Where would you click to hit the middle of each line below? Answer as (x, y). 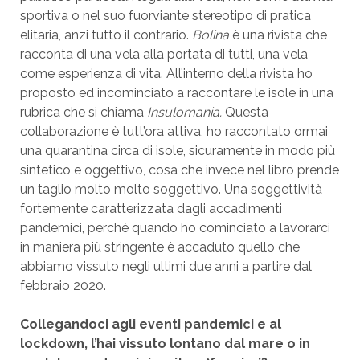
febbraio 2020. (63, 286)
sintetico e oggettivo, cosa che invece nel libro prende (179, 170)
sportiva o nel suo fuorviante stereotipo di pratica (165, 16)
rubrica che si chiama (83, 112)
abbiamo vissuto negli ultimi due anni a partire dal (166, 266)
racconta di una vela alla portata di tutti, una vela (164, 54)
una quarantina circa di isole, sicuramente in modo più (177, 151)
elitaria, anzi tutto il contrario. (106, 35)
